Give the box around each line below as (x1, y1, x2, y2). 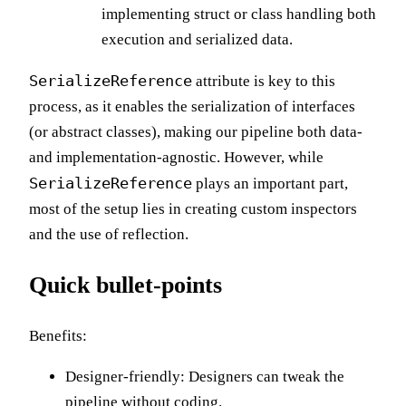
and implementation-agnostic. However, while (29, 148, 324, 166)
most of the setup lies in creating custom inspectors (29, 199, 357, 217)
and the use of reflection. (29, 225, 188, 243)
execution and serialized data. (101, 30, 293, 48)
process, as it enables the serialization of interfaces (29, 97, 355, 115)
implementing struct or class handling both (101, 5, 376, 23)
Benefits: (29, 326, 87, 344)
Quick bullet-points (29, 271, 222, 298)
